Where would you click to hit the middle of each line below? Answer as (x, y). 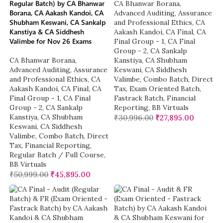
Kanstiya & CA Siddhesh (47, 32)
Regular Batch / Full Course (57, 155)
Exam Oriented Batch (165, 89)
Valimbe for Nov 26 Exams (51, 41)
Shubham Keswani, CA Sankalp (58, 22)
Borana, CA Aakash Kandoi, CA (57, 13)
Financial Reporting (58, 146)
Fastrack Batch (139, 98)
